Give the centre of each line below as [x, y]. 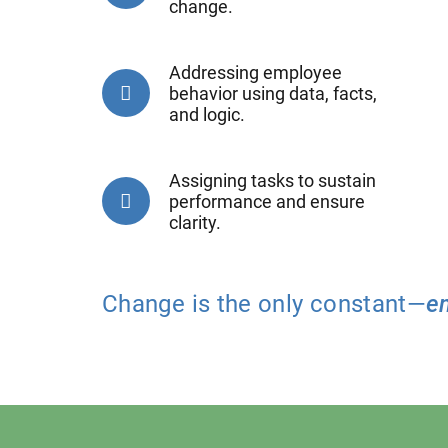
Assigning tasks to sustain [272, 180]
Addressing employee [255, 72]
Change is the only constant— [264, 304]
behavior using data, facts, [272, 93]
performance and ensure [266, 201]
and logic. [206, 114]
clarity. [194, 222]
